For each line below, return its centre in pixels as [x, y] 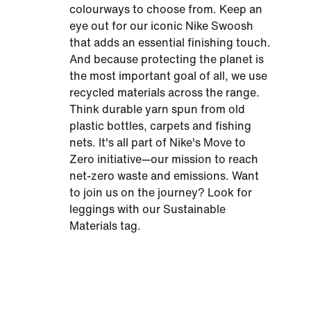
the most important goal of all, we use [168, 76]
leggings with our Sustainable [148, 209]
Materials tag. [105, 226]
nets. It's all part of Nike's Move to [158, 143]
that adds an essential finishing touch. [170, 43]
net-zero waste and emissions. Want [164, 176]
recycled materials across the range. [165, 93]
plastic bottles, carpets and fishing [160, 126]
